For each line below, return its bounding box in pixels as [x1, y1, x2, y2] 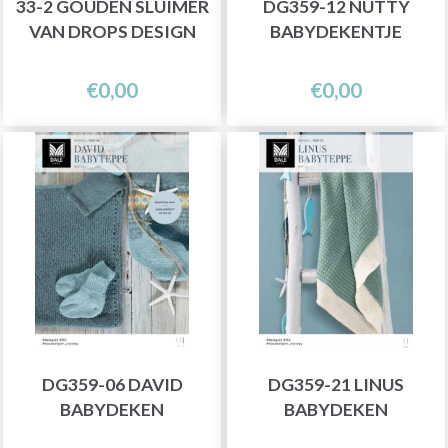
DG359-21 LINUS [268, 373, 404, 395]
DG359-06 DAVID [41, 373, 183, 395]
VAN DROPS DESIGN [28, 20, 196, 42]
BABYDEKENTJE [270, 20, 402, 42]
